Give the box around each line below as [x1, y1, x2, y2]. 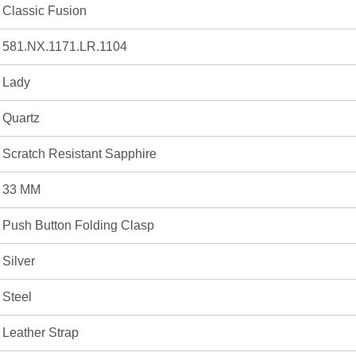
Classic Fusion [2, 4, 87, 18]
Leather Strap [2, 326, 79, 340]
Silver [2, 254, 35, 269]
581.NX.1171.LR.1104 [2, 40, 127, 54]
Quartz [2, 111, 40, 126]
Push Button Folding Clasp [2, 219, 154, 233]
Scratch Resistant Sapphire [2, 147, 157, 161]
